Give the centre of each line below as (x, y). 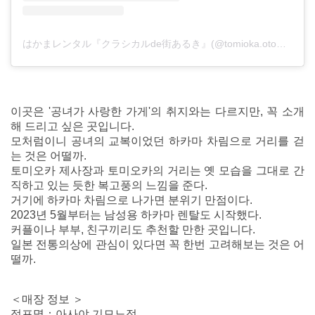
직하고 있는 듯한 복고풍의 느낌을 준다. (109, 186)
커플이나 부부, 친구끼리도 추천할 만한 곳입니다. (133, 230)
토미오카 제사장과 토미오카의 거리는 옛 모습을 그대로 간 (157, 171)
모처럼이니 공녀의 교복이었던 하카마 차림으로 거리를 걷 (157, 141)
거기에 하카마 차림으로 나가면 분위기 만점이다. (131, 200)
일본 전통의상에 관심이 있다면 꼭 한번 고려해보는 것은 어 (157, 245)
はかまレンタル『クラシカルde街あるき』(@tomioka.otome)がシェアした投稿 (281, 44)
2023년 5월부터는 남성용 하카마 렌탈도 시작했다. (136, 215)
